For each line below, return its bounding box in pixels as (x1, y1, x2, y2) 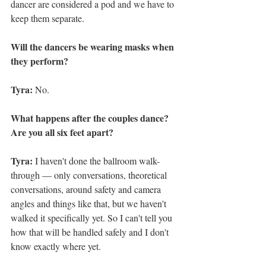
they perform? (11, 54, 71, 68)
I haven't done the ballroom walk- (35, 154, 160, 167)
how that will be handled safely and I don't (11, 226, 171, 239)
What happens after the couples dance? (11, 111, 171, 125)
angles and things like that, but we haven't (11, 197, 169, 210)
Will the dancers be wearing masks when (11, 40, 176, 54)
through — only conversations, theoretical (11, 169, 169, 182)
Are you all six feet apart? (11, 125, 116, 140)
